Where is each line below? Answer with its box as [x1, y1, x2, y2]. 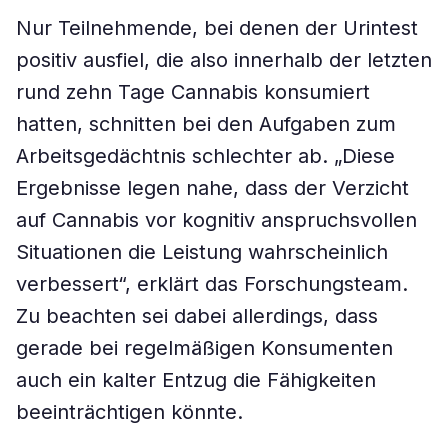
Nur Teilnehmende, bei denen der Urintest [16, 16, 418, 40]
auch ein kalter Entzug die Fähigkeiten [16, 368, 376, 392]
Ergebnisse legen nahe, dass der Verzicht [16, 176, 409, 200]
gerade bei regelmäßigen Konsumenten [16, 336, 393, 360]
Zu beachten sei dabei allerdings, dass [16, 304, 378, 328]
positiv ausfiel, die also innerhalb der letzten [16, 48, 432, 72]
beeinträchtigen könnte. [16, 400, 243, 424]
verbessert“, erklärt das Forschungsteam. [16, 272, 408, 296]
